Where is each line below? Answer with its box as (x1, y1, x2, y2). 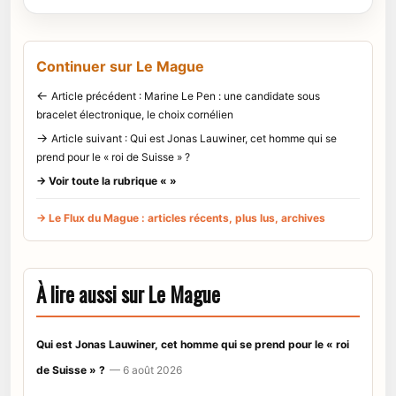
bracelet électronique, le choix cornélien (36, 107, 233, 121)
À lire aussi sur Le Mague (36, 278, 220, 309)
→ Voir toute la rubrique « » (36, 173, 177, 187)
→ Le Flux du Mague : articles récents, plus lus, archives (36, 210, 325, 225)
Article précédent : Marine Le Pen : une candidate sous (51, 88, 320, 103)
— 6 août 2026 (110, 362, 182, 377)
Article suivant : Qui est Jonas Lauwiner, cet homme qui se (51, 131, 337, 145)
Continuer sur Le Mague (36, 57, 204, 75)
